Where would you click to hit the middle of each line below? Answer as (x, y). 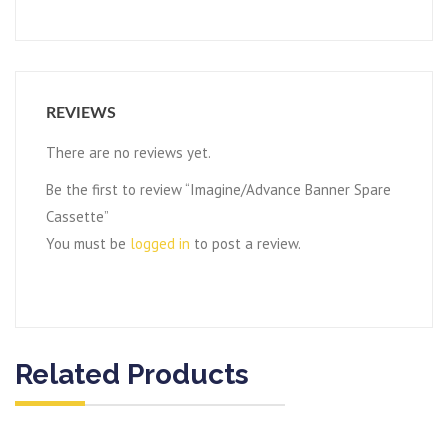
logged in (160, 244)
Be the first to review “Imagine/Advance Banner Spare (218, 190)
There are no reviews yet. (128, 153)
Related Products (132, 375)
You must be (88, 244)
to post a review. (245, 244)
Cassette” (77, 217)
